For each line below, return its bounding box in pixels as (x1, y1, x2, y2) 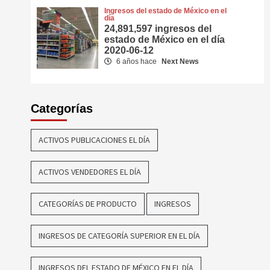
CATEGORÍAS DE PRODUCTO (38, 198, 137, 209)
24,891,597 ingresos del (104, 23, 212, 34)
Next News (162, 57, 199, 66)
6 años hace (115, 57, 159, 66)
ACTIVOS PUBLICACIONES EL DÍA (38, 134, 150, 145)
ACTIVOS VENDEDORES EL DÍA (38, 166, 141, 177)
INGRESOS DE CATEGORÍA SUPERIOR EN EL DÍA (38, 230, 200, 241)
